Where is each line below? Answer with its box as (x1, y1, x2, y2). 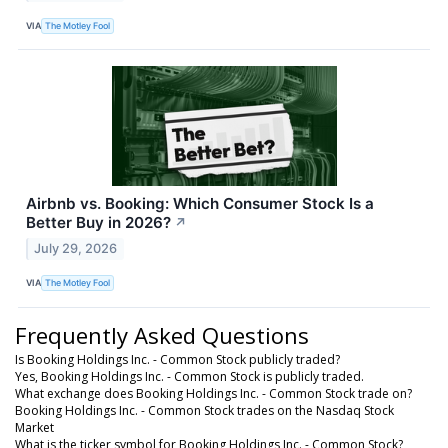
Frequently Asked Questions (15, 319, 309, 350)
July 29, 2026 (34, 240, 118, 256)
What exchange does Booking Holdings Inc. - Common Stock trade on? (15, 384, 412, 402)
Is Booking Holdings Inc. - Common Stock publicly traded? (15, 350, 340, 368)
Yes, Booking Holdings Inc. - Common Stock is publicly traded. (15, 367, 364, 385)
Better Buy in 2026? (26, 213, 171, 233)
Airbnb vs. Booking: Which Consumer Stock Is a (26, 194, 374, 214)
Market (15, 418, 54, 436)
